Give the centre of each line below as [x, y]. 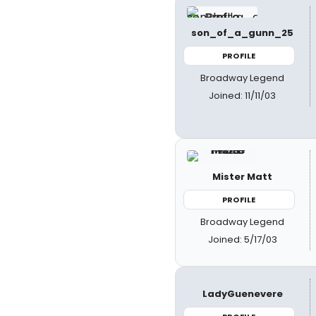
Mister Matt [243, 176]
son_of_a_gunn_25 [243, 32]
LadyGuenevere [242, 293]
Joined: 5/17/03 [242, 239]
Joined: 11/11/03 [243, 96]
